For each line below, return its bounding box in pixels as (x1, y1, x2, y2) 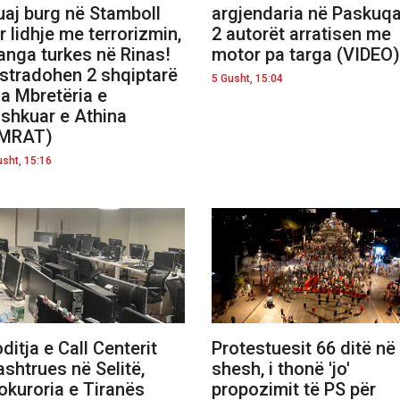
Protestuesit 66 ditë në (212, 337, 396, 359)
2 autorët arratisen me (212, 22, 391, 45)
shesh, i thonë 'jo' (212, 357, 350, 379)
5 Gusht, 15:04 (212, 71, 283, 85)
